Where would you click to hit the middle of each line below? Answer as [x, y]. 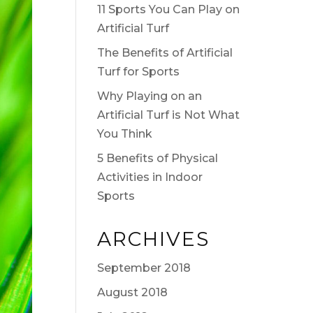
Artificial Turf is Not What [168, 115]
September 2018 [144, 268]
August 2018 [132, 292]
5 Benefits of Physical [157, 158]
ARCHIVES [153, 239]
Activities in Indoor [150, 177]
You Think [124, 133]
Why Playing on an [149, 96]
